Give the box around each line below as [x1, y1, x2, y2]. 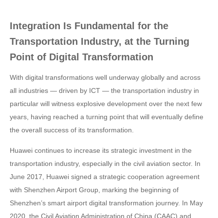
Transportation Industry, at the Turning [10, 36, 189, 47]
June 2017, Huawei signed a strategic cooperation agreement [10, 173, 200, 181]
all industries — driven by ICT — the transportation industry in [10, 87, 199, 94]
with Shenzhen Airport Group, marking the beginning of [10, 186, 179, 194]
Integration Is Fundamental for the [10, 20, 168, 31]
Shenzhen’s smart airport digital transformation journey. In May [10, 199, 203, 207]
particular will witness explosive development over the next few [10, 100, 202, 108]
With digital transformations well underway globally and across [10, 73, 200, 81]
